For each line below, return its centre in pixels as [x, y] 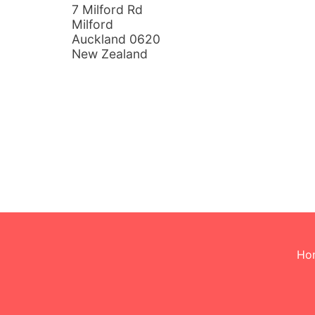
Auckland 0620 [116, 39]
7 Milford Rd [107, 9]
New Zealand [110, 53]
